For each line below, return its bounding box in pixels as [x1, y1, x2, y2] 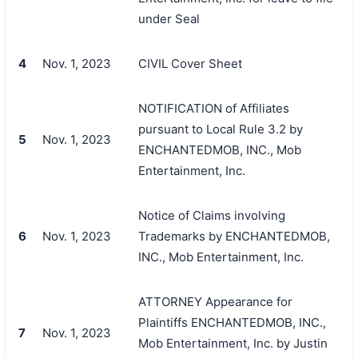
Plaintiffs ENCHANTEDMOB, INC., [137, 314, 326, 330]
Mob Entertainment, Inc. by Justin [137, 335, 328, 351]
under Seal [137, 10, 200, 26]
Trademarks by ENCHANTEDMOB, [137, 228, 330, 244]
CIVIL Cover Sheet [137, 55, 242, 71]
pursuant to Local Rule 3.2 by [137, 121, 303, 137]
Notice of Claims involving [137, 207, 285, 223]
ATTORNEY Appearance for [137, 293, 292, 309]
